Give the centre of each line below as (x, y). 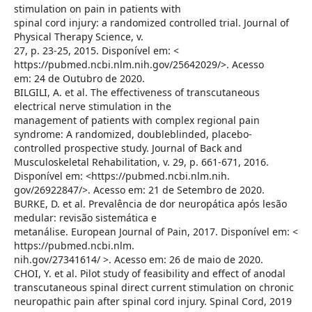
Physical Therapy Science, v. (78, 37)
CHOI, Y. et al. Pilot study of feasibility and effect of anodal (149, 274)
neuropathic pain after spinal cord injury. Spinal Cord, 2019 (153, 302)
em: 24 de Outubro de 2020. (79, 79)
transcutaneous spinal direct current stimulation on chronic (154, 288)
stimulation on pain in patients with (97, 9)
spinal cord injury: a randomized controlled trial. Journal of (151, 23)
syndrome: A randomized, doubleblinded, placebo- (133, 134)
